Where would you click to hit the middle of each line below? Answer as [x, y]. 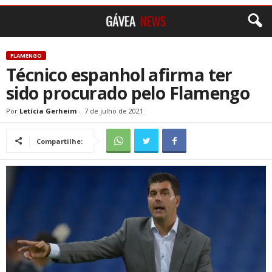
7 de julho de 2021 [114, 111]
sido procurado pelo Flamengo [128, 93]
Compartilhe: [59, 141]
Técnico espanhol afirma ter [119, 75]
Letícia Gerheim [48, 111]
